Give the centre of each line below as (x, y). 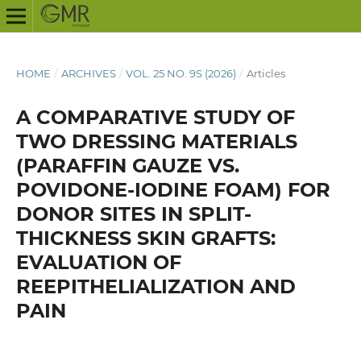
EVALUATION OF (98, 262)
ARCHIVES (88, 73)
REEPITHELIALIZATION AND (156, 286)
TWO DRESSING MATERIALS (156, 141)
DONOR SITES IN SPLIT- (133, 214)
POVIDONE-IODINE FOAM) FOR (173, 189)
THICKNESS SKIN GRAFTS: (145, 238)
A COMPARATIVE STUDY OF (155, 117)
